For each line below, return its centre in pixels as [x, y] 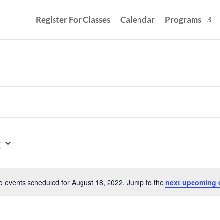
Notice [119, 187]
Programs [183, 19]
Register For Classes [73, 19]
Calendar [137, 19]
